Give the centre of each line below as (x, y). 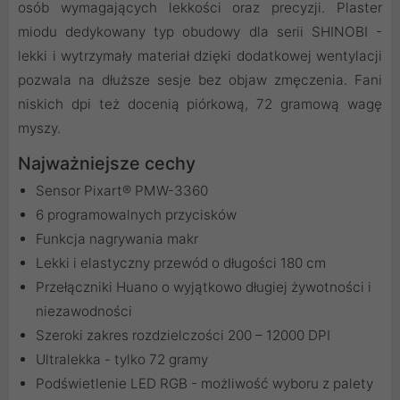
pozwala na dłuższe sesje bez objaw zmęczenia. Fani (200, 80)
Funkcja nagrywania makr (117, 239)
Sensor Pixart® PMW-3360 (122, 191)
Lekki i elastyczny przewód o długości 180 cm (181, 263)
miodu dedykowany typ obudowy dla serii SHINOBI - (200, 32)
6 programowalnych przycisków (136, 215)
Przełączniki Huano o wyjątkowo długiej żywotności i (204, 287)
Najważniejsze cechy (107, 164)
